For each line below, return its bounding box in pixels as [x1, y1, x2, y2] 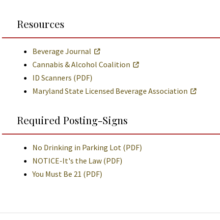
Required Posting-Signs [17, 113, 128, 127]
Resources [17, 17, 64, 30]
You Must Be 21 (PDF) [32, 169, 102, 179]
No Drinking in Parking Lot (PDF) [32, 142, 142, 152]
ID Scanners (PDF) [32, 73, 92, 82]
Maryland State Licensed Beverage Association [32, 86, 188, 96]
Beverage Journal [32, 46, 91, 56]
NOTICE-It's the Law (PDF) [32, 156, 122, 165]
